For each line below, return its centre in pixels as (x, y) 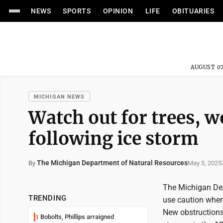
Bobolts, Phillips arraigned (77, 217)
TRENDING (48, 198)
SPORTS (77, 11)
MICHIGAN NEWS (59, 97)
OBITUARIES (193, 11)
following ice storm (113, 139)
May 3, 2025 (205, 163)
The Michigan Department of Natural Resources (112, 163)
